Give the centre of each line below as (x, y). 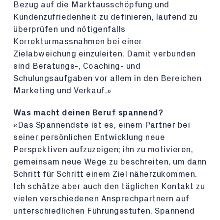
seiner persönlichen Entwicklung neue (89, 137)
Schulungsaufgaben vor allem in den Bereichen (107, 78)
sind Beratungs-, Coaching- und (77, 66)
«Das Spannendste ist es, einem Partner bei (102, 125)
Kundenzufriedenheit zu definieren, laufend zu (106, 17)
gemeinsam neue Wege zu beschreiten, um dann (110, 162)
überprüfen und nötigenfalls (69, 29)
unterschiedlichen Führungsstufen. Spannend (104, 211)
